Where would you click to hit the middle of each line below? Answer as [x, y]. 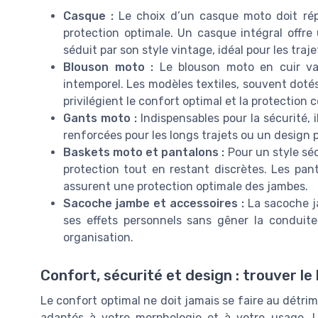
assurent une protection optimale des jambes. [186, 187]
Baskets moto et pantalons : [144, 153]
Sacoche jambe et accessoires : [154, 204]
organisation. [98, 238]
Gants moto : [100, 119]
